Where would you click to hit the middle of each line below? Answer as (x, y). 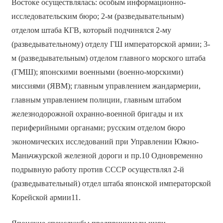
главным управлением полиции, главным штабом (96, 100)
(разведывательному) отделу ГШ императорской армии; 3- (111, 44)
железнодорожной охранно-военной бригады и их (97, 114)
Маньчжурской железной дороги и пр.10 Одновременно (107, 156)
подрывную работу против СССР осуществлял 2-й (98, 170)
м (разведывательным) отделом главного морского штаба (108, 58)
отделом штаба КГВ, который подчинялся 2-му (91, 30)
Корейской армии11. (46, 198)
